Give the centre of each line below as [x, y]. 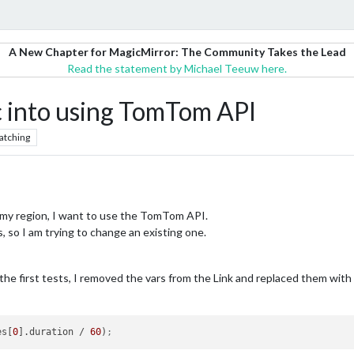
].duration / [55, 332]
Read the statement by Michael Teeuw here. [177, 68]
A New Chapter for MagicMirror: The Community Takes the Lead [177, 52]
